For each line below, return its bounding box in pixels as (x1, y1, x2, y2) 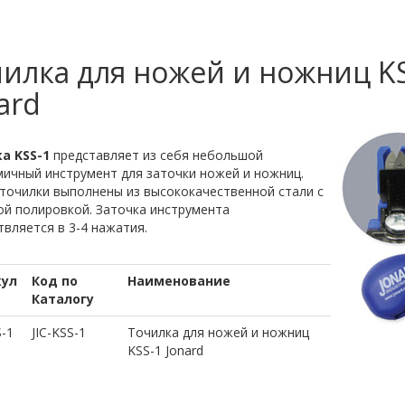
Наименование (127, 272, 231, 289)
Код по (31, 272, 78, 289)
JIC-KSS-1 (31, 324, 86, 341)
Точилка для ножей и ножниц (127, 324, 309, 341)
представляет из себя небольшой (49, 146, 263, 164)
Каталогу (31, 290, 94, 307)
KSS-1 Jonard (127, 342, 203, 359)
